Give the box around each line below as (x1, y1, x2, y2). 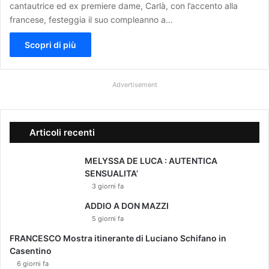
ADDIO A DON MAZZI (85, 201, 169, 211)
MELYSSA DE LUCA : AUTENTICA (85, 156, 217, 166)
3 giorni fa (92, 182, 124, 190)
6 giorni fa (17, 259, 49, 268)
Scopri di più (25, 40, 76, 50)
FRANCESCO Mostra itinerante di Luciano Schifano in (10, 233, 226, 243)
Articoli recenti (29, 127, 95, 138)
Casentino (10, 246, 52, 256)
